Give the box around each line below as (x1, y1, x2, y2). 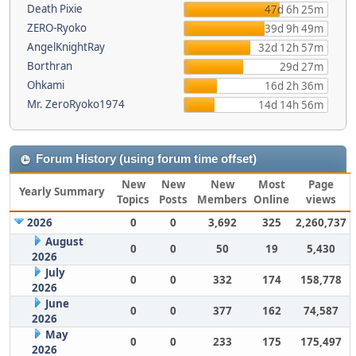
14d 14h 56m (257, 98, 323, 112)
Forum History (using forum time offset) (36, 153, 257, 165)
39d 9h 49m (264, 21, 323, 36)
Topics (117, 192, 149, 207)
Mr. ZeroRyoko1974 (27, 97, 125, 111)
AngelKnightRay (27, 40, 105, 54)
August (44, 234, 83, 249)
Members (197, 192, 247, 207)
